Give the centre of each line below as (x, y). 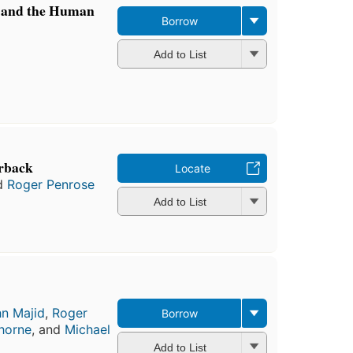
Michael (87, 330)
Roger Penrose (51, 184)
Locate (192, 168)
